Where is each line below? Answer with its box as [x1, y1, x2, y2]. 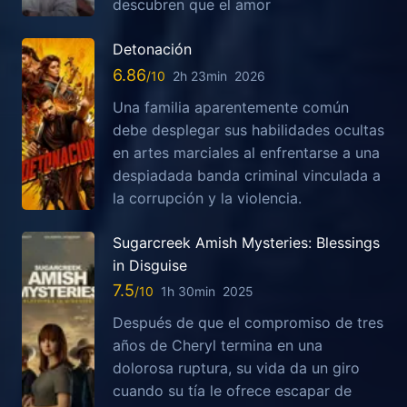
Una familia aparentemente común [113, 97, 349, 116]
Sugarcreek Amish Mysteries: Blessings [113, 233, 380, 252]
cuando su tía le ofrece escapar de [113, 381, 352, 400]
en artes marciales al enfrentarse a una [113, 143, 380, 162]
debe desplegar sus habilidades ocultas [113, 120, 384, 139]
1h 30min [161, 283, 215, 299]
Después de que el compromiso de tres [113, 313, 383, 332]
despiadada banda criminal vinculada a [113, 165, 381, 184]
